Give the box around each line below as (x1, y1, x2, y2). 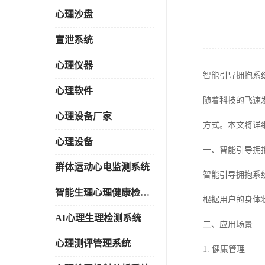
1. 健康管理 (203, 245, 245, 254)
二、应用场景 (203, 220, 253, 229)
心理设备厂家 (55, 111, 112, 121)
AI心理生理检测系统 (55, 213, 141, 223)
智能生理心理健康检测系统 (140, 188, 150, 198)
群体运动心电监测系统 (55, 162, 150, 172)
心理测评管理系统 (55, 238, 131, 248)
